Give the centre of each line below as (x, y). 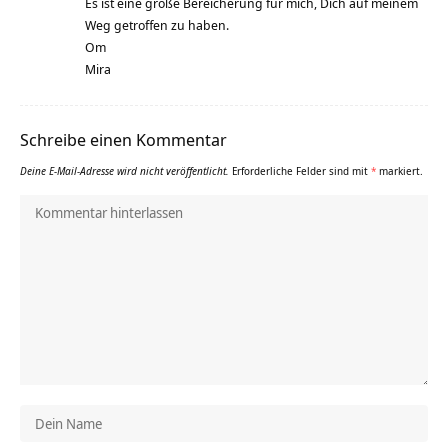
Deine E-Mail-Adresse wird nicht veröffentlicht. (124, 170)
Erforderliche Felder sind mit (301, 170)
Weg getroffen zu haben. (157, 24)
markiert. (399, 170)
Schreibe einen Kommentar (123, 139)
